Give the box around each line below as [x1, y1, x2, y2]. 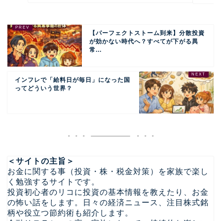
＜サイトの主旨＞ [7, 157, 74, 166]
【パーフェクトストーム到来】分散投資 [89, 30, 205, 37]
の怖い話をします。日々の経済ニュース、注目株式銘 [7, 198, 209, 207]
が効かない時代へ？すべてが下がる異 [89, 38, 199, 45]
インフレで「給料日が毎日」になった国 [15, 76, 130, 84]
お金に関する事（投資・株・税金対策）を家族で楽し [7, 167, 209, 176]
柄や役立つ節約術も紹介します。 [7, 209, 133, 218]
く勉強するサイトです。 [7, 178, 100, 186]
